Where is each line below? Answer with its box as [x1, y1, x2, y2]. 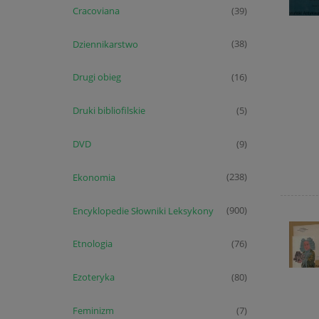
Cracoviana [72, 4, 120, 17]
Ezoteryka [72, 271, 115, 284]
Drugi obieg [72, 70, 121, 84]
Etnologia [72, 237, 113, 251]
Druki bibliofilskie [72, 104, 145, 117]
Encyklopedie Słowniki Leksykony [72, 204, 214, 217]
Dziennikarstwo [72, 37, 138, 51]
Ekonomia [72, 170, 115, 184]
